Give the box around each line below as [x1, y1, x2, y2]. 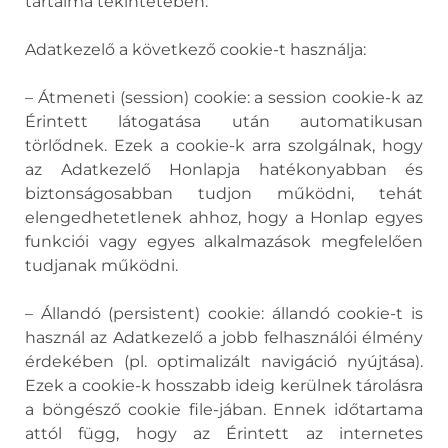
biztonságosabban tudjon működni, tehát [25, 184, 423, 203]
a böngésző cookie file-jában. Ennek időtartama [25, 400, 423, 419]
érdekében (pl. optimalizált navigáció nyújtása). [25, 352, 423, 371]
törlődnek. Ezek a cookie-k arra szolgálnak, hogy [25, 136, 423, 155]
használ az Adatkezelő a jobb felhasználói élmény [25, 328, 423, 347]
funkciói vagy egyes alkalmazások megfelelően [25, 232, 423, 251]
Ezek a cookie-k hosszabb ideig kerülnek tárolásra [25, 376, 423, 395]
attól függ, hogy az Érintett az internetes [25, 424, 423, 443]
